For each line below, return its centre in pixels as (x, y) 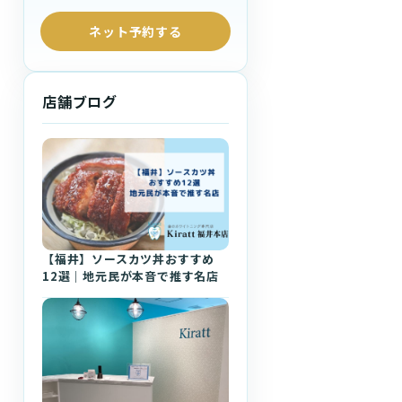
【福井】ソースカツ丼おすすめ (129, 258)
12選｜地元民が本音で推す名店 (131, 275)
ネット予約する (135, 31)
